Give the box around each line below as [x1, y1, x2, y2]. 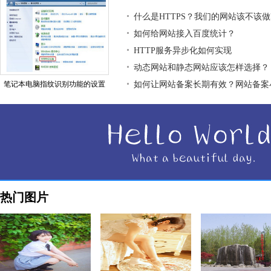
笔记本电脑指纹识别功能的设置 [4, 80, 105, 88]
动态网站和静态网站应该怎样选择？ [134, 63, 269, 72]
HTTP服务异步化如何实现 [134, 46, 232, 55]
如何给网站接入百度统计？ [134, 29, 235, 38]
